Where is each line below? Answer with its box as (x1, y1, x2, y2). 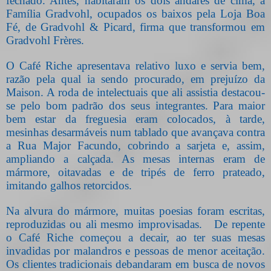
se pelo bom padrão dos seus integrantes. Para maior (6, 99, 265, 113)
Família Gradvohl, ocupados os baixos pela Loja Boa (6, 7, 265, 21)
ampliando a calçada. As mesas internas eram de (6, 152, 265, 166)
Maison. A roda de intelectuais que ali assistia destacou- (6, 86, 265, 99)
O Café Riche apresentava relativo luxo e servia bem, (6, 59, 265, 73)
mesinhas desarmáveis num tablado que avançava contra (6, 126, 265, 139)
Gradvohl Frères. (6, 34, 84, 47)
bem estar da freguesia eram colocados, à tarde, (6, 113, 265, 126)
